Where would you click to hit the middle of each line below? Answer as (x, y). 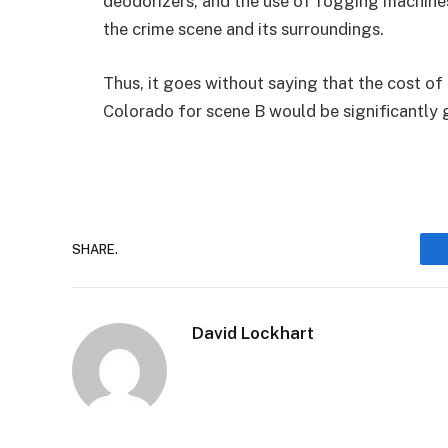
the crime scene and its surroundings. (243, 28)
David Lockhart (253, 333)
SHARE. (95, 249)
